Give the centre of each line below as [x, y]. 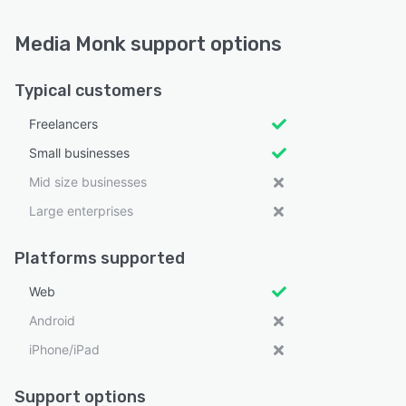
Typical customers [88, 91]
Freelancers [63, 124]
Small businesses [79, 153]
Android [52, 320]
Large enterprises [81, 211]
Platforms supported [100, 258]
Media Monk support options [148, 44]
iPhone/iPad [64, 349]
